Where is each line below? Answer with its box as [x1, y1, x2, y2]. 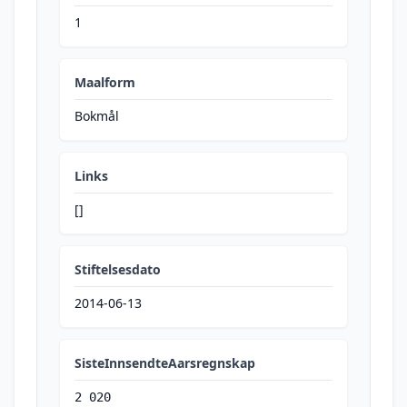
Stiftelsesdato [74, 261, 161, 278]
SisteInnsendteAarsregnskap [74, 354, 255, 372]
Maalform [74, 74, 135, 91]
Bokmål [74, 107, 119, 124]
